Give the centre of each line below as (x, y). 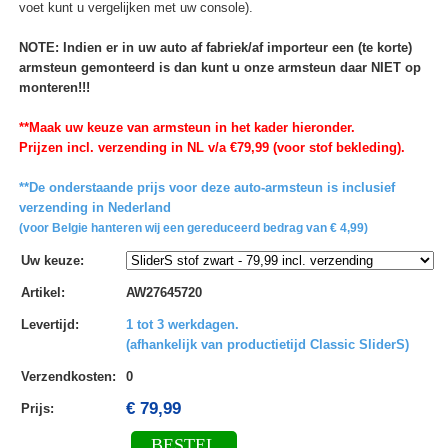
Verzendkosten (66, 377)
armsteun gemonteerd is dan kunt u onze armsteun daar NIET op (219, 68)
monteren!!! (54, 88)
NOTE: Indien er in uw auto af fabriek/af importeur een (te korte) (215, 48)
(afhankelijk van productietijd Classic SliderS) (267, 345)
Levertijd (47, 325)
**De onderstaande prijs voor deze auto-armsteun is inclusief (206, 188)
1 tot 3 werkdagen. (182, 325)
